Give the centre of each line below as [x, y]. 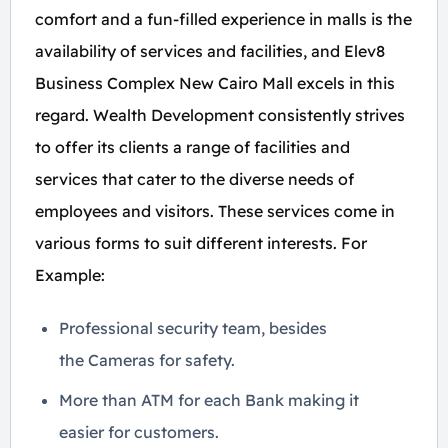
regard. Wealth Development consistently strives [220, 115]
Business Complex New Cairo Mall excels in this [215, 83]
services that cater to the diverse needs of [194, 179]
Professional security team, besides [193, 328]
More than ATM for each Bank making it [209, 400]
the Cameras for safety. [147, 360]
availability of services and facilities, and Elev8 [210, 51]
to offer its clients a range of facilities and [192, 147]
